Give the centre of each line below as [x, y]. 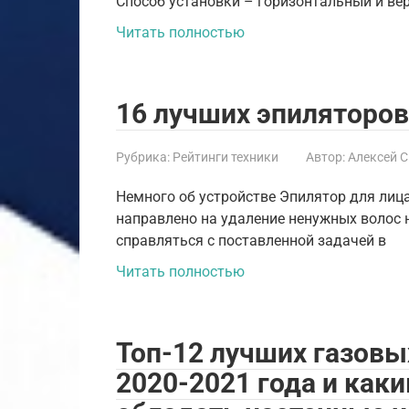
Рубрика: [143, 157]
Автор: [325, 157]
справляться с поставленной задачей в [251, 240]
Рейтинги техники [225, 157]
